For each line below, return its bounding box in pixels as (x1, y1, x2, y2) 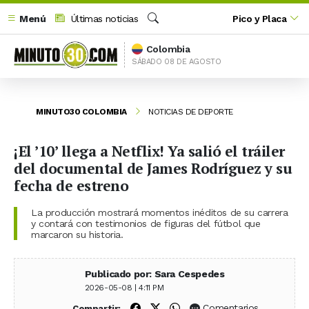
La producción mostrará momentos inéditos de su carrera (31, 206, 288, 218)
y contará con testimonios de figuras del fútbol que (31, 217, 261, 229)
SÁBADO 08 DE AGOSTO (132, 57, 221, 66)
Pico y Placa (232, 12, 287, 24)
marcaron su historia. (31, 228, 123, 240)
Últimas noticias (68, 12, 139, 24)
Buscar (147, 28, 177, 39)
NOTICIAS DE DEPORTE (148, 106, 233, 117)
